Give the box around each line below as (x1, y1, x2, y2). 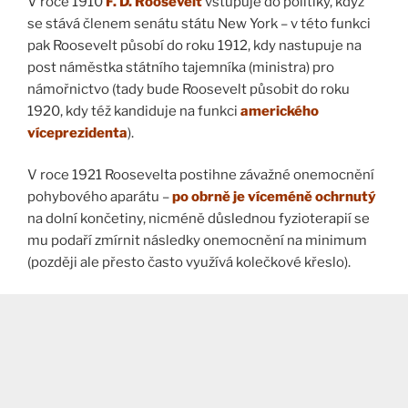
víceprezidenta (27, 124, 127, 141)
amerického (238, 102, 319, 119)
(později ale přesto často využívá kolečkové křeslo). (27, 254, 351, 271)
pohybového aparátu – (27, 189, 172, 206)
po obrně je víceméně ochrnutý (172, 189, 376, 206)
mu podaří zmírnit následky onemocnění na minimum (27, 232, 367, 250)
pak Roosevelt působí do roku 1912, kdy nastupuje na (27, 36, 362, 54)
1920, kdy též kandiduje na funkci (27, 102, 238, 119)
